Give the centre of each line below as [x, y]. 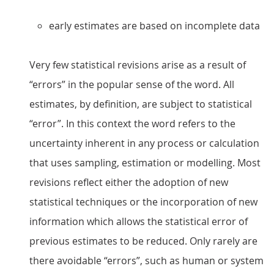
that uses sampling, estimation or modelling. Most [145, 163]
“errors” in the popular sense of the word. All [132, 84]
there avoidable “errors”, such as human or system [146, 261]
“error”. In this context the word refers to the [132, 124]
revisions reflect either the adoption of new [129, 182]
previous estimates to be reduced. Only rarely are [143, 241]
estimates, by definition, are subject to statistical [141, 104]
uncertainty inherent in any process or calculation [144, 143]
